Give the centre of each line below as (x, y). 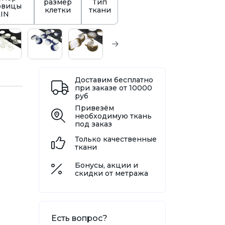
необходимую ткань (113, 116)
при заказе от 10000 (113, 88)
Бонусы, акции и (106, 165)
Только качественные (116, 139)
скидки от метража (111, 174)
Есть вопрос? (79, 218)
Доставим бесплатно (114, 80)
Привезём (94, 108)
